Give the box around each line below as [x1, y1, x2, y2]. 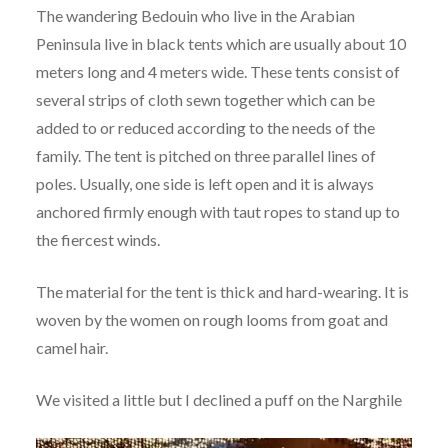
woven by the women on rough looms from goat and [35, 310, 388, 330]
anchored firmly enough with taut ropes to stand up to [35, 202, 400, 222]
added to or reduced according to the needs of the [35, 118, 375, 138]
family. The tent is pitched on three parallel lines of [35, 146, 376, 166]
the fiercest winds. [35, 230, 160, 250]
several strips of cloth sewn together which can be [35, 90, 375, 110]
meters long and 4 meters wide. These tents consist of [35, 62, 400, 82]
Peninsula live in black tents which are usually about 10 [35, 34, 406, 54]
